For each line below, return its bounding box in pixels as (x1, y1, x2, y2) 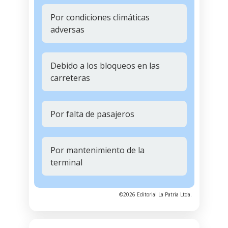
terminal (50, 156, 82, 168)
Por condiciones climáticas (50, 11, 150, 23)
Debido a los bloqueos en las (50, 60, 160, 71)
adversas (50, 23, 84, 35)
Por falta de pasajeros (50, 108, 134, 120)
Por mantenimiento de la (50, 144, 145, 156)
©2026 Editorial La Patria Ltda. (119, 190, 192, 198)
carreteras (50, 72, 90, 83)
